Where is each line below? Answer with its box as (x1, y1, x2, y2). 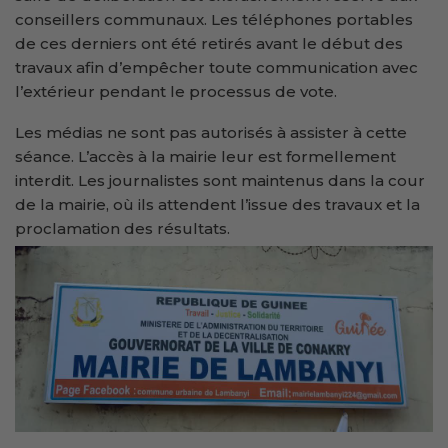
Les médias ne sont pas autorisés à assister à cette (15, 122, 407, 142)
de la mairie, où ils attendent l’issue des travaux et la (15, 194, 420, 214)
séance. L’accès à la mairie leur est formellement (15, 146, 396, 166)
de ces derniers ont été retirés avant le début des (15, 33, 403, 53)
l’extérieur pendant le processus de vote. (15, 81, 337, 101)
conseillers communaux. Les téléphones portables (15, 9, 413, 29)
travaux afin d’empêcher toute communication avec (15, 57, 418, 77)
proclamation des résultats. (15, 218, 230, 238)
